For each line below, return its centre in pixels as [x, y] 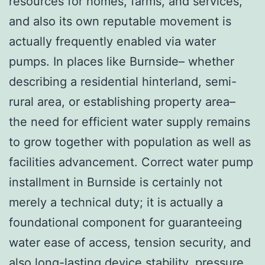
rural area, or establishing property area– [122, 101]
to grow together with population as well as [130, 142]
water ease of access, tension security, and [130, 242]
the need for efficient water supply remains [130, 122]
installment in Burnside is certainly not [116, 182]
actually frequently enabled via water [112, 41]
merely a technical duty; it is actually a [116, 202]
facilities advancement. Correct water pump [131, 162]
